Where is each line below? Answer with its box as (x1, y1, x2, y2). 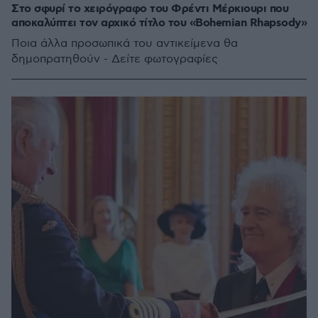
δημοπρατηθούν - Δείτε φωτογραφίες (11, 53, 218, 66)
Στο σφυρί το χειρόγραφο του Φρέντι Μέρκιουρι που (11, 1, 288, 16)
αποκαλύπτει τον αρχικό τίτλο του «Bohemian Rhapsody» (11, 16, 307, 31)
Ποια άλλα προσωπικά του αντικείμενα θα (11, 37, 238, 50)
